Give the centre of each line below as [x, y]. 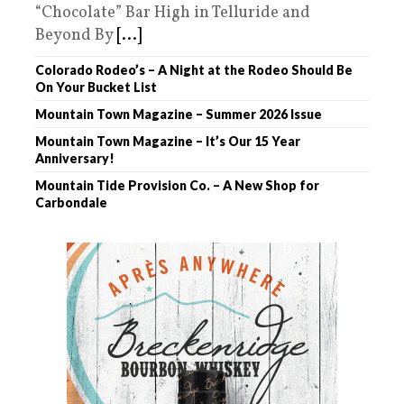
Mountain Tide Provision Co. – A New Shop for [177, 186]
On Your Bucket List [96, 87]
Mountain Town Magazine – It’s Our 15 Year [168, 142]
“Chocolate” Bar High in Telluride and [173, 14]
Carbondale [71, 203]
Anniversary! [75, 159]
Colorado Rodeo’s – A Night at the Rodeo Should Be [194, 70]
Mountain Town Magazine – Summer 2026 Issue [179, 115]
